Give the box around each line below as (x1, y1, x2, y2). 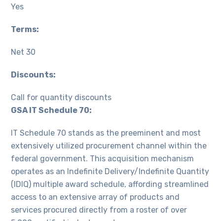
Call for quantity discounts (11, 93, 112, 103)
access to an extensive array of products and (11, 192, 180, 202)
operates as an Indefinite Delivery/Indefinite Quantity (11, 167, 210, 177)
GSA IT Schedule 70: (11, 106, 92, 115)
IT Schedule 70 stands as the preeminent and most (11, 128, 201, 138)
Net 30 (11, 47, 36, 57)
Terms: (11, 25, 41, 35)
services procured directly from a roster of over (11, 205, 187, 215)
